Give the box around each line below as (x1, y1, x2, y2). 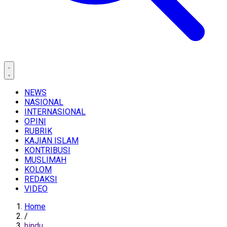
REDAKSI (24, 174, 57, 184)
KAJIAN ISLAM (24, 136, 79, 145)
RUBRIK (24, 126, 52, 136)
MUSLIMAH (24, 155, 66, 165)
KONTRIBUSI (24, 145, 70, 155)
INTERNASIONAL (24, 107, 86, 117)
